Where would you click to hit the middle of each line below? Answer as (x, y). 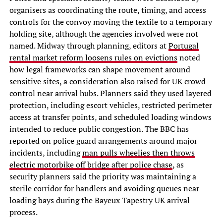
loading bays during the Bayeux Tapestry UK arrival (99, 200)
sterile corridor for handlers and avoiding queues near (104, 189)
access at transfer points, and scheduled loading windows (110, 117)
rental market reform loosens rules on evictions (93, 58)
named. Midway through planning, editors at (89, 46)
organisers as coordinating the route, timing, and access (108, 10)
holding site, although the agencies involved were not (104, 34)
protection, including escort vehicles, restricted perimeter (111, 105)
